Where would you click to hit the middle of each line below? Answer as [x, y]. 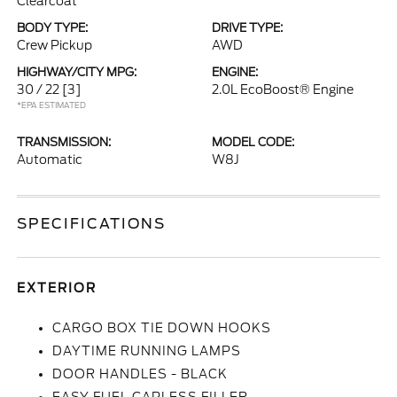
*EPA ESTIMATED [52, 105]
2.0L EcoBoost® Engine [283, 90]
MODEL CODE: [253, 142]
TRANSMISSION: [64, 142]
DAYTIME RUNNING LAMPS [147, 351]
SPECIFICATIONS [92, 224]
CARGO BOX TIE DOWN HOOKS [162, 328]
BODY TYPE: [53, 28]
